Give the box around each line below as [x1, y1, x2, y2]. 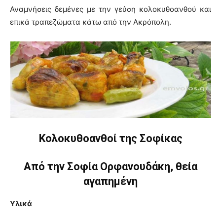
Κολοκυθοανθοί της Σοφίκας [38, 132, 183, 145]
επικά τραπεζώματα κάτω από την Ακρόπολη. [10, 17, 171, 27]
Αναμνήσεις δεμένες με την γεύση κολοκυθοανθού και [10, 4, 211, 14]
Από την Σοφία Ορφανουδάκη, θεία [24, 160, 197, 173]
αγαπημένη [83, 175, 138, 188]
